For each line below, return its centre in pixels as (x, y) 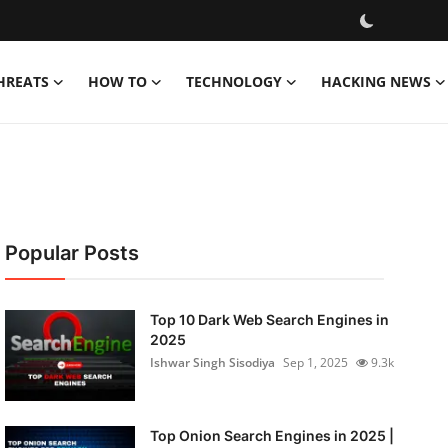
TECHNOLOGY (234, 81)
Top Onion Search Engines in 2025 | (271, 435)
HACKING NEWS (376, 81)
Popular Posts (71, 253)
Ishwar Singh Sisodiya (212, 362)
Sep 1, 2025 (315, 362)
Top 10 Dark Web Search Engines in (269, 319)
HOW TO (118, 81)
